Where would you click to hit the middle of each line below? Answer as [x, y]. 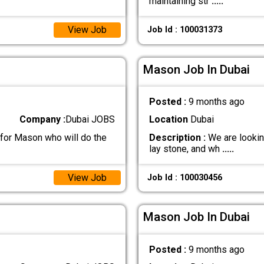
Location [168, 120]
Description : [177, 137]
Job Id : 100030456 [184, 177]
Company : [43, 120]
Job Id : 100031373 [184, 30]
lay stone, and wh [185, 148]
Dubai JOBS [90, 120]
